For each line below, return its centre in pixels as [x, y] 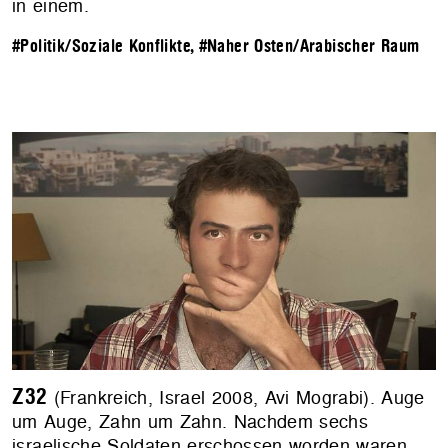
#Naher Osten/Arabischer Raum [309, 47]
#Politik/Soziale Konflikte [101, 47]
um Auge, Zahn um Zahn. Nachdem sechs [190, 422]
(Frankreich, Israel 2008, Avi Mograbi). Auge [236, 398]
